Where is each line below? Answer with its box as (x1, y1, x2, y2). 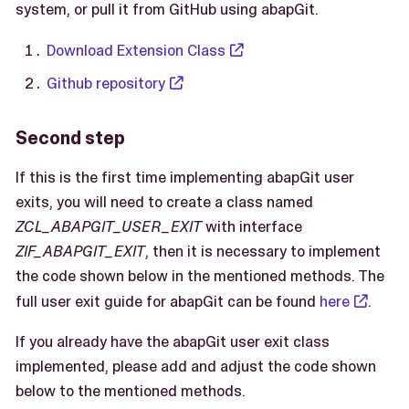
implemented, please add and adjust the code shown (16, 356, 376, 377)
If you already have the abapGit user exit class (16, 331, 330, 352)
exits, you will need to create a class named (16, 192, 313, 213)
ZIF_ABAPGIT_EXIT (16, 241, 145, 262)
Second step (16, 126, 125, 151)
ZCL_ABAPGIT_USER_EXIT (16, 216, 202, 237)
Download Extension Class (47, 39, 225, 60)
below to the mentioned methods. (16, 381, 246, 402)
